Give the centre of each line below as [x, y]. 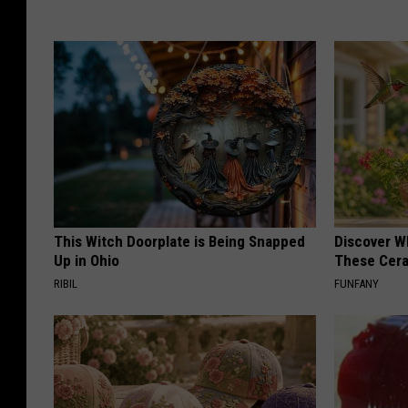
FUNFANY [357, 284]
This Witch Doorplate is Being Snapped [179, 242]
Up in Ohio [87, 261]
